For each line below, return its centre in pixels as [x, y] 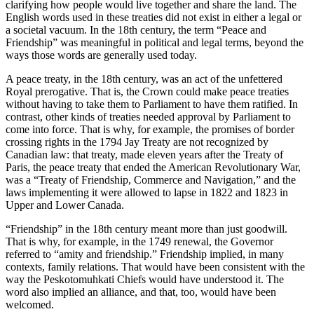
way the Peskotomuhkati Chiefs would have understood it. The [145, 280]
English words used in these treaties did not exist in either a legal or [153, 18]
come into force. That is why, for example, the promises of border [150, 130]
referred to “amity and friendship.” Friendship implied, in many [145, 254]
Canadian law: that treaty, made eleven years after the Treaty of [144, 155]
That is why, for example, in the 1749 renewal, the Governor [139, 242]
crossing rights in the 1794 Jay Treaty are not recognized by [137, 142]
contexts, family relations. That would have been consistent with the [155, 267]
